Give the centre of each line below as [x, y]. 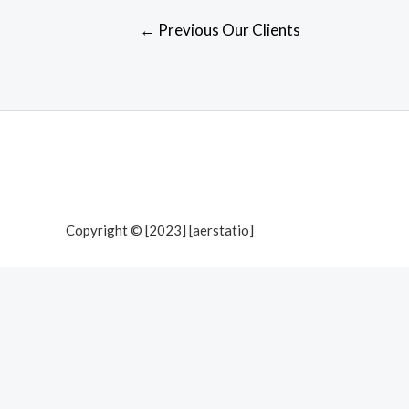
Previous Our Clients [227, 29]
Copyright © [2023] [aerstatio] [160, 230]
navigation [147, 50]
